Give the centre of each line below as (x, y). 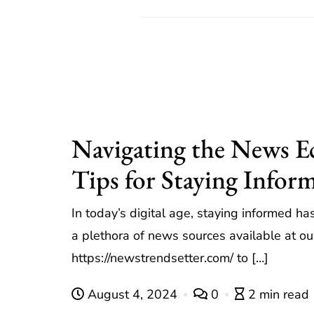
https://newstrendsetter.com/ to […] (170, 258)
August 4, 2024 (132, 294)
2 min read (279, 294)
